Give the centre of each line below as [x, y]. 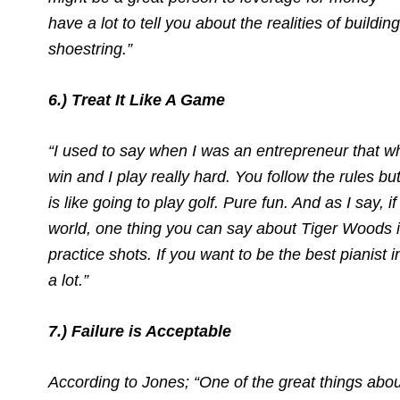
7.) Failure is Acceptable [140, 331]
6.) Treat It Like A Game [137, 100]
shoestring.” [90, 49]
